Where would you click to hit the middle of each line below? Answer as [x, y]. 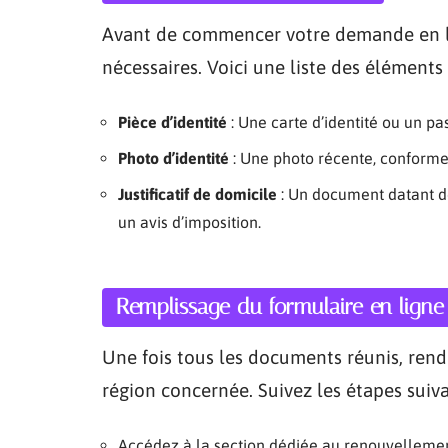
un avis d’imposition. [189, 222]
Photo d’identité [173, 158]
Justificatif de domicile [197, 194]
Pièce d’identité [172, 122]
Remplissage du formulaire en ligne [280, 307]
